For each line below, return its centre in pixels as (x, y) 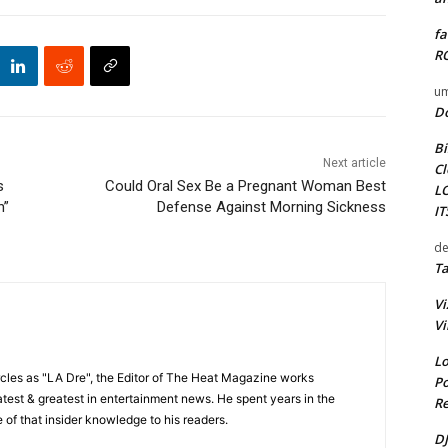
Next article (354, 163)
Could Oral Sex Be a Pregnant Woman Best (245, 186)
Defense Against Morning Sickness (271, 207)
